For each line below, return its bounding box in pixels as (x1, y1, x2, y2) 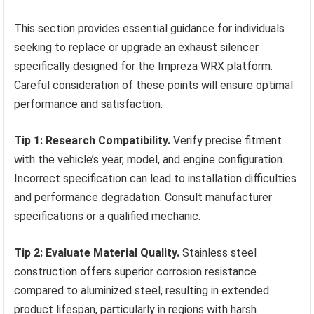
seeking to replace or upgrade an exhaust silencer (14, 41, 259, 55)
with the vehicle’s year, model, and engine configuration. (14, 153, 285, 167)
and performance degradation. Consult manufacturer (14, 191, 273, 205)
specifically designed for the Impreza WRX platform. (14, 60, 273, 74)
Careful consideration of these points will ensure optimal (14, 78, 294, 93)
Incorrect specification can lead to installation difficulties (14, 172, 297, 186)
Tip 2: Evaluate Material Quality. (14, 246, 180, 260)
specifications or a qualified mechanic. (14, 210, 201, 224)
